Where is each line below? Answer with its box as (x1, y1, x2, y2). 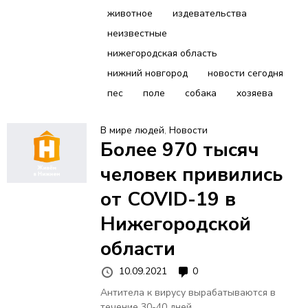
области (100, 236, 175, 263)
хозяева (236, 87, 273, 100)
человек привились (100, 162, 283, 188)
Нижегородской (100, 211, 251, 238)
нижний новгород (107, 67, 188, 80)
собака (184, 87, 217, 100)
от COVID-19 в (100, 186, 236, 213)
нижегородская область (107, 47, 217, 60)
